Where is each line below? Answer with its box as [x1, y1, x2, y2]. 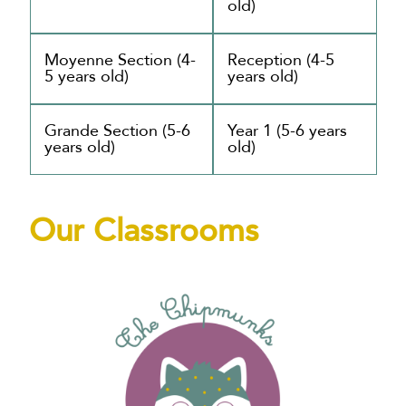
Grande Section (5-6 [43, 119, 190, 142]
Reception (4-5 [227, 48, 334, 72]
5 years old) [43, 64, 129, 88]
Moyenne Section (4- [43, 48, 196, 72]
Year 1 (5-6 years [227, 119, 347, 142]
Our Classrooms [29, 208, 260, 253]
